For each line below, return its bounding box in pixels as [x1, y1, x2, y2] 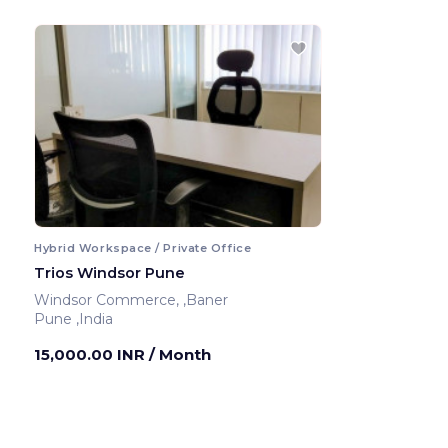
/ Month [149, 344, 211, 364]
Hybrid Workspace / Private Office [34, 240, 252, 255]
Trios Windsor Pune [34, 263, 185, 282]
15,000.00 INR [34, 344, 149, 364]
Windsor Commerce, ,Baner [183, 290, 232, 309]
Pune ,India [76, 309, 113, 328]
